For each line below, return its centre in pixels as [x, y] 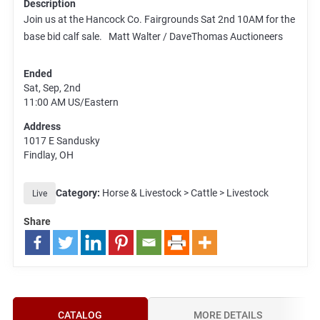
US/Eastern [93, 102]
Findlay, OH [48, 155]
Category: [78, 193]
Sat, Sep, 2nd [52, 87]
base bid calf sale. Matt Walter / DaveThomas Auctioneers [153, 36]
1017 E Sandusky [61, 140]
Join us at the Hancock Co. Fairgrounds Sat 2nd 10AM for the [159, 19]
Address [42, 126]
